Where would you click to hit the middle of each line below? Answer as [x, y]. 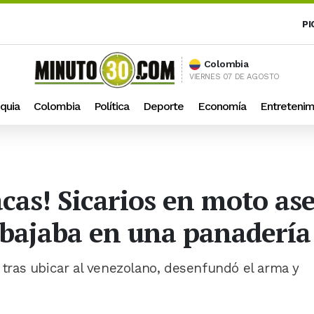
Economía [222, 106]
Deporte [163, 106]
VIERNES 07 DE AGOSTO [234, 77]
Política [111, 106]
